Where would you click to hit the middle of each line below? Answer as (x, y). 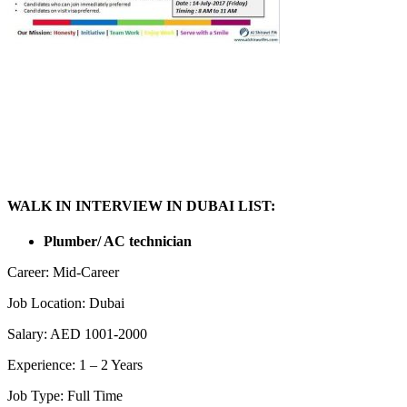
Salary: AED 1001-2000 (77, 334)
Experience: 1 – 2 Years (75, 365)
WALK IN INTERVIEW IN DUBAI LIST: (141, 205)
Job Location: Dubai (66, 303)
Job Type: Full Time (65, 396)
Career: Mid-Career (63, 273)
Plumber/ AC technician (118, 242)
